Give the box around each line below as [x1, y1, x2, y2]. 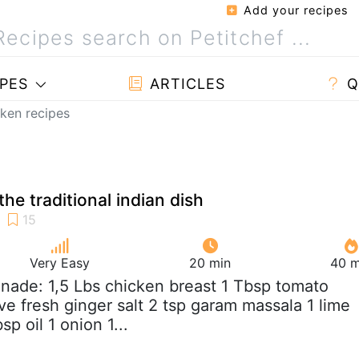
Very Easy [30, 254, 90, 271]
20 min [189, 254, 231, 271]
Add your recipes [240, 3, 349, 17]
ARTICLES [144, 75, 225, 92]
